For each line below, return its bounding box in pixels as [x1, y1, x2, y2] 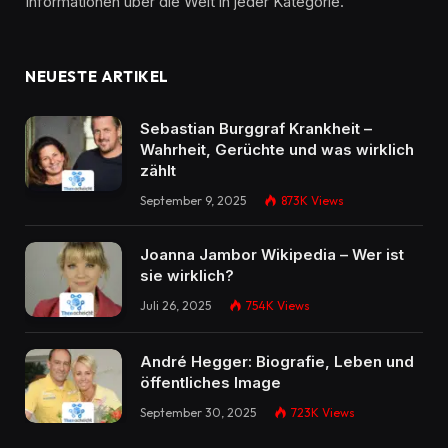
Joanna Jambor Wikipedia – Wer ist [140, 245, 404, 265]
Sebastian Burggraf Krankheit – [140, 119, 372, 139]
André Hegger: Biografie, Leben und [140, 351, 414, 371]
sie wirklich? [140, 266, 234, 286]
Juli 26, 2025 [140, 298, 211, 314]
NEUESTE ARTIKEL [25, 67, 169, 87]
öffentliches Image [140, 372, 281, 392]
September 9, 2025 [140, 193, 246, 209]
